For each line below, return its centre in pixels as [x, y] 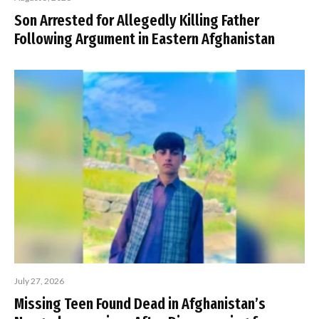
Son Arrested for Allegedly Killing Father [137, 20]
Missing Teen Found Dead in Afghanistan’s [140, 304]
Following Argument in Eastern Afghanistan [145, 38]
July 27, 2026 [39, 281]
